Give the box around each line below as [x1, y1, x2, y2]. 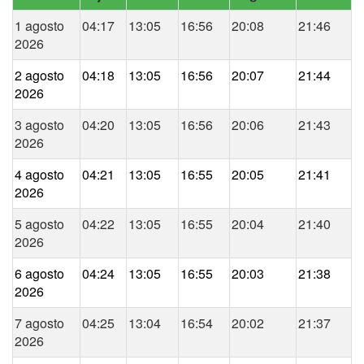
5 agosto [15, 214, 64, 234]
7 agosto [15, 314, 64, 333]
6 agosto [15, 264, 64, 284]
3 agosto [15, 115, 64, 135]
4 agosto [15, 165, 64, 184]
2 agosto [15, 66, 64, 85]
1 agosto [15, 16, 64, 36]
